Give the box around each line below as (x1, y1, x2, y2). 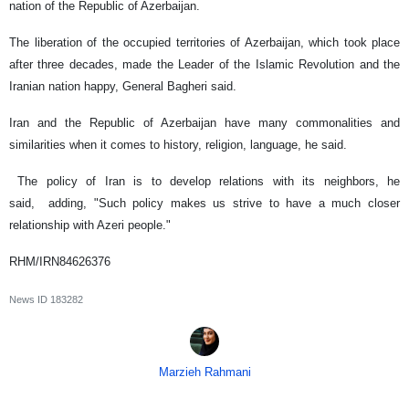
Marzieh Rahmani (158, 364, 251, 379)
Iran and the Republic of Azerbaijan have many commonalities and (9, 115, 400, 130)
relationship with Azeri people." (9, 217, 171, 232)
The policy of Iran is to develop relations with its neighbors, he (9, 173, 400, 188)
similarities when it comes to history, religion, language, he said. (9, 137, 347, 152)
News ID (9, 293, 50, 305)
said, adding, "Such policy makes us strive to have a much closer (9, 195, 400, 210)
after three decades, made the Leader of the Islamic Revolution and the (9, 57, 400, 71)
